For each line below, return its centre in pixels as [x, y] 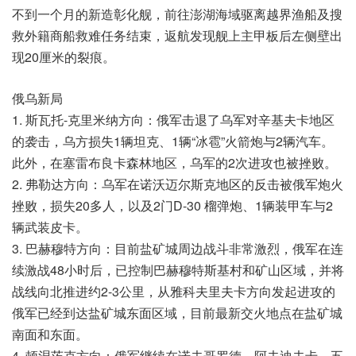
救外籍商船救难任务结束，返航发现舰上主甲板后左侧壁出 [177, 35]
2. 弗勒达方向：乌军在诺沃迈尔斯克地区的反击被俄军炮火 [178, 184]
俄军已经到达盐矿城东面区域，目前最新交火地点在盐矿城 [177, 312]
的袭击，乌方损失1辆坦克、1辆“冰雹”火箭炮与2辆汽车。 [173, 141]
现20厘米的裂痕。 [64, 56]
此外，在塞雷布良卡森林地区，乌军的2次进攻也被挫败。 [174, 162]
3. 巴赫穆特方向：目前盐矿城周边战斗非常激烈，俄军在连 [178, 248]
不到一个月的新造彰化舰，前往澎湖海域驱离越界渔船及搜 [177, 14]
